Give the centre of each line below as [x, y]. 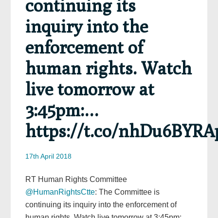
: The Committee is [127, 192]
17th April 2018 [49, 156]
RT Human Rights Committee [76, 179]
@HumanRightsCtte [60, 192]
